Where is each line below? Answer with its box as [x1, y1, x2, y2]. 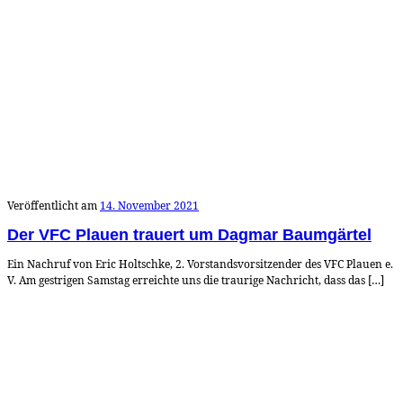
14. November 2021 [100, 197, 199, 213]
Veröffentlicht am [7, 197, 100, 213]
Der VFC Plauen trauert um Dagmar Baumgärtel [7, 226, 372, 245]
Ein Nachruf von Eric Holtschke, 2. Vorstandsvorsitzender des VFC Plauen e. [7, 256, 393, 273]
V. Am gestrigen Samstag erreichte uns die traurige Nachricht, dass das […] [7, 273, 384, 289]
